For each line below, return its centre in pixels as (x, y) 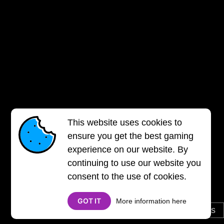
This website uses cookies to (125, 122)
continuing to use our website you (134, 163)
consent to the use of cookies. (127, 176)
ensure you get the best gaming (131, 136)
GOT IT (89, 201)
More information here (151, 201)
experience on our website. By (128, 149)
